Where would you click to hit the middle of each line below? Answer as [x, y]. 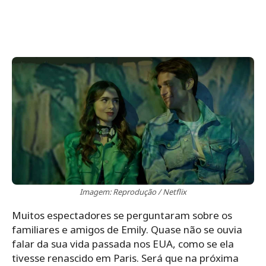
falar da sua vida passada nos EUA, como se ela [123, 243]
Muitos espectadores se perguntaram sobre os [122, 215]
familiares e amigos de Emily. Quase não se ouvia [127, 229]
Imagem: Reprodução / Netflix [133, 191]
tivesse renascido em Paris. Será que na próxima [125, 258]
